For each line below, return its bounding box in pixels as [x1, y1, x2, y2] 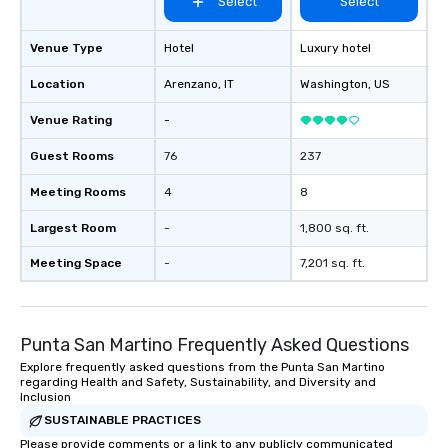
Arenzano [164, 76, 218, 91]
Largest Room [30, 220, 116, 235]
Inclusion [20, 389, 71, 404]
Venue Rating [30, 112, 112, 127]
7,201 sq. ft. [300, 255, 365, 270]
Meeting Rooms [30, 184, 126, 199]
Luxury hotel [300, 40, 371, 55]
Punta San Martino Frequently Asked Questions [20, 333, 409, 356]
